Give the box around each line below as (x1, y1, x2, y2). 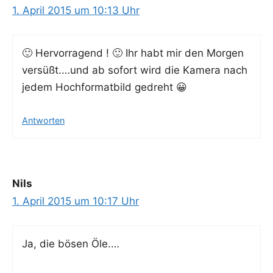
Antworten (22, 115, 65, 126)
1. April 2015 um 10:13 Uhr (12, 4, 140, 16)
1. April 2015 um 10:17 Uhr (12, 194, 139, 207)
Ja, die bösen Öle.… (22, 238, 119, 250)
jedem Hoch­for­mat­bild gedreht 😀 (22, 81, 187, 94)
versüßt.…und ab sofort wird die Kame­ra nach (22, 64, 247, 77)
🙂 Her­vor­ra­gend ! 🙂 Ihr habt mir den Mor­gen (22, 47, 244, 60)
